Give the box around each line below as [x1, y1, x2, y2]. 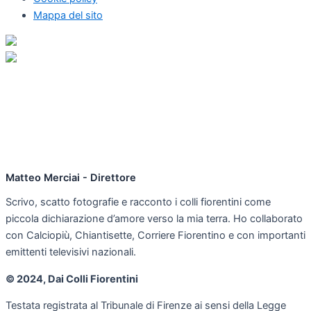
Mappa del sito [33, 9, 103, 22]
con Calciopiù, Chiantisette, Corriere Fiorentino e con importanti [6, 229, 305, 242]
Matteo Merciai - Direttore [6, 171, 136, 184]
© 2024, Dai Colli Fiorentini [6, 272, 138, 285]
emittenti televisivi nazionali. [6, 246, 136, 259]
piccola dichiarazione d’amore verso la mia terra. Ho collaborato [6, 212, 303, 226]
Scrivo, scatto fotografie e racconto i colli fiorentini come [6, 196, 271, 209]
